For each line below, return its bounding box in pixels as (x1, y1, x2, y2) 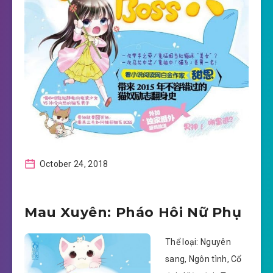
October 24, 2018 (37, 159, 108, 169)
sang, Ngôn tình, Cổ (165, 254, 242, 264)
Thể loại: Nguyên (165, 237, 231, 247)
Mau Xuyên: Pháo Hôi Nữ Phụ (24, 204, 242, 221)
